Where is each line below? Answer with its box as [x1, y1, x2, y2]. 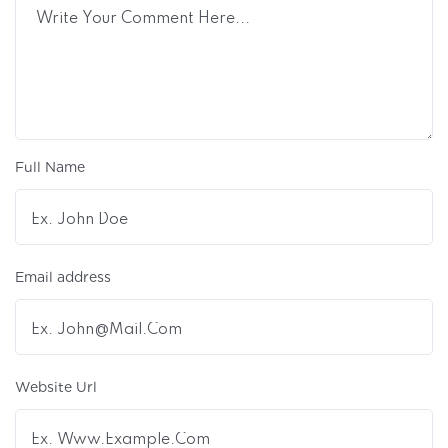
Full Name [15, 159, 85, 176]
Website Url [15, 379, 97, 396]
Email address [15, 269, 111, 286]
